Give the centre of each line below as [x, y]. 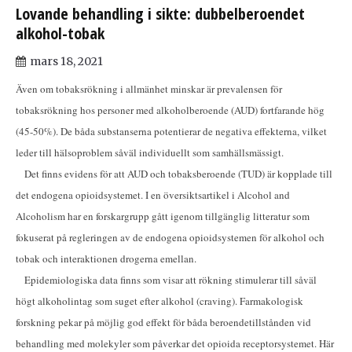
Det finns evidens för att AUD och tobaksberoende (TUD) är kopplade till [174, 174]
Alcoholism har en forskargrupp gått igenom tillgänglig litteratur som [163, 216]
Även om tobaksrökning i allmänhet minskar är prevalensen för [149, 89]
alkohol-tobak [60, 34]
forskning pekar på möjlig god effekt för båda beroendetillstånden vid [163, 323]
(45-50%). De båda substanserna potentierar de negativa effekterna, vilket [171, 132]
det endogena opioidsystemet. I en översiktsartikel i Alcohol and [153, 195]
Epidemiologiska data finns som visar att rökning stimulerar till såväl [166, 280]
